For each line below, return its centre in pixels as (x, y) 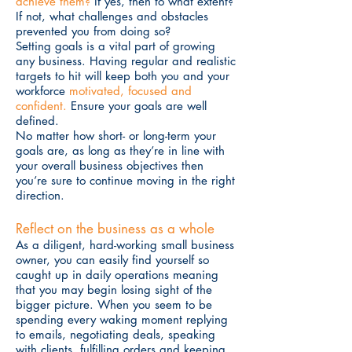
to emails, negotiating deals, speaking (115, 334)
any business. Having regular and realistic (126, 61)
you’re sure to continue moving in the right (125, 180)
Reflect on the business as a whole (115, 229)
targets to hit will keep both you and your (123, 76)
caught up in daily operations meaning (117, 275)
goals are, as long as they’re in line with (120, 150)
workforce (42, 91)
